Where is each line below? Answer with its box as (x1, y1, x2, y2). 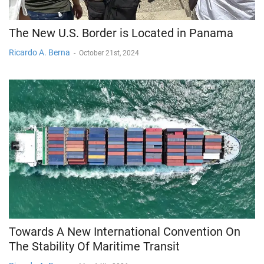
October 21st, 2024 (79, 48, 139, 57)
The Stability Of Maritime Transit (9, 239, 180, 253)
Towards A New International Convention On (9, 224, 240, 239)
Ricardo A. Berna (9, 47, 70, 57)
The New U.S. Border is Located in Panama (9, 25, 233, 40)
